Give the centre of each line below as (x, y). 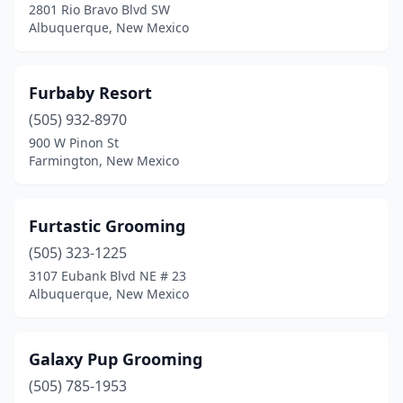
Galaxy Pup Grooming (116, 359)
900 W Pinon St (74, 143)
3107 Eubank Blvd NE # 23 (107, 276)
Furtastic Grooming (107, 226)
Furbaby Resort (90, 93)
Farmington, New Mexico (104, 161)
